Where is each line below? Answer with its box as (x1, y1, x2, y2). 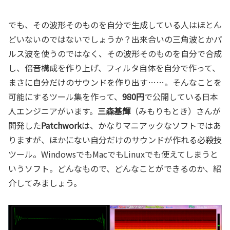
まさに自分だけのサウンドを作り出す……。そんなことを (8, 75, 222, 88)
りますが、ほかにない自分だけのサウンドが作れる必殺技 (8, 133, 222, 146)
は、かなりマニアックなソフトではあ (82, 119, 221, 131)
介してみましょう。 (8, 176, 82, 189)
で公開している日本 (144, 90, 218, 103)
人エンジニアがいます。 (8, 104, 98, 117)
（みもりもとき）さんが (130, 104, 221, 117)
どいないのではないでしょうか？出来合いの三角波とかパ (8, 32, 222, 45)
